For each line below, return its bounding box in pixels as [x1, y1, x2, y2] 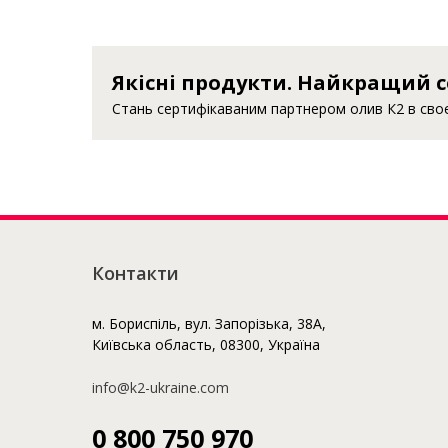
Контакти [92, 261, 179, 285]
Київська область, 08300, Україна [92, 335, 320, 354]
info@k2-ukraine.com [92, 378, 229, 397]
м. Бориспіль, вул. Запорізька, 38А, [92, 314, 326, 333]
